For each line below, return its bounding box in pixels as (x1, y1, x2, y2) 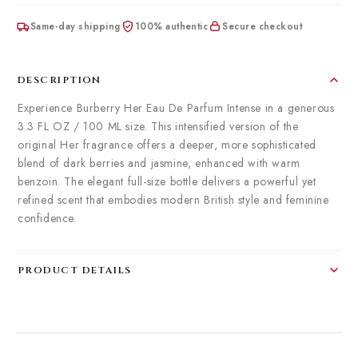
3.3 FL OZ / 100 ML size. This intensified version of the (18, 118, 299, 134)
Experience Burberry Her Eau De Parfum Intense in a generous (18, 100, 335, 116)
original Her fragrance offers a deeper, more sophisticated (18, 137, 316, 153)
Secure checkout (222, 19, 303, 33)
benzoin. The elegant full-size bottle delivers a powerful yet (18, 173, 316, 189)
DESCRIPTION (18, 74, 101, 86)
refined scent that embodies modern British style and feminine (18, 192, 329, 208)
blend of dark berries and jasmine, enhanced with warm (18, 155, 300, 171)
